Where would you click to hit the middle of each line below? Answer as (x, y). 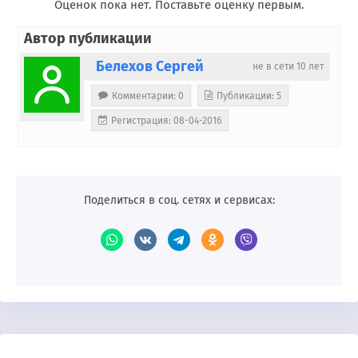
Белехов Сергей (150, 66)
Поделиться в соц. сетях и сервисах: (179, 200)
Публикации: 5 (249, 95)
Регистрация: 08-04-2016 (166, 120)
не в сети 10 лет (288, 66)
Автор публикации (88, 38)
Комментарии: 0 (148, 95)
